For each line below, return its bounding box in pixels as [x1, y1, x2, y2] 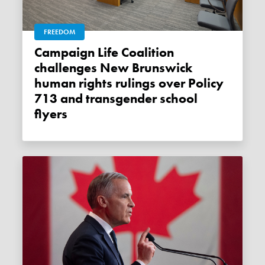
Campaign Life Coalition [34, 44, 43, 61]
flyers [34, 105, 68, 122]
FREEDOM [44, 27, 76, 37]
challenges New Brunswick [34, 59, 193, 76]
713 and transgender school [34, 90, 198, 107]
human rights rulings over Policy [34, 75, 224, 92]
